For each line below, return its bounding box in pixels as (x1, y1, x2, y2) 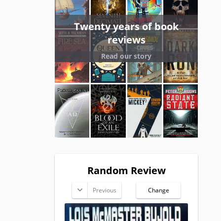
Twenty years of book (74, 19, 179, 33)
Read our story (101, 51, 151, 61)
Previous (93, 186, 116, 195)
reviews (107, 33, 146, 46)
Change (147, 186, 169, 195)
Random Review (87, 164, 166, 178)
